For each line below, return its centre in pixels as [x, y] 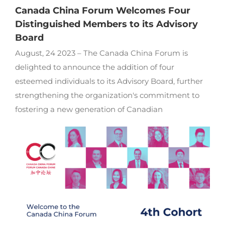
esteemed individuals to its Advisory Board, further [109, 81]
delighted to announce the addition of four [94, 67]
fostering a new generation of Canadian [89, 109]
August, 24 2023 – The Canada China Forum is [101, 53]
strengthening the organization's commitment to [107, 95]
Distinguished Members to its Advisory [106, 24]
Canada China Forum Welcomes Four [102, 10]
